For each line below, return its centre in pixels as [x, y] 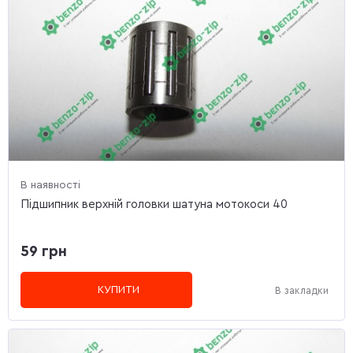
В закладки [302, 290]
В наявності [50, 186]
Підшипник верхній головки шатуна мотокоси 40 [154, 205]
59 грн [44, 252]
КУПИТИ [119, 290]
